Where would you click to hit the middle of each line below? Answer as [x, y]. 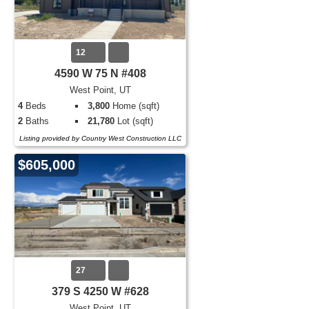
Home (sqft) [135, 106]
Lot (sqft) [134, 121]
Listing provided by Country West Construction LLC [100, 138]
